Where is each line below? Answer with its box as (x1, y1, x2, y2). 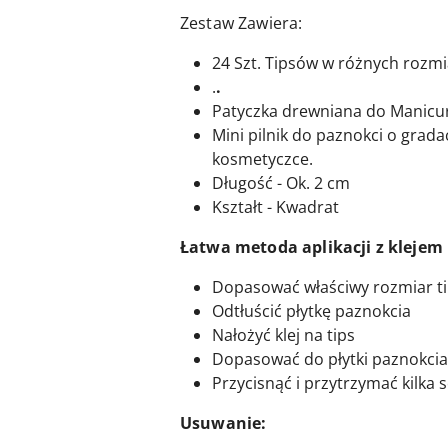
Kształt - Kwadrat (212, 196, 339, 219)
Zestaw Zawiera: (180, 12, 303, 35)
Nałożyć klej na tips (212, 324, 355, 347)
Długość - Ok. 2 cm (212, 172, 350, 195)
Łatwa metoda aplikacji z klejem (180, 236, 443, 259)
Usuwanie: (180, 412, 267, 435)
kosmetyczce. (212, 148, 313, 171)
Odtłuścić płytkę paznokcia (212, 300, 411, 323)
